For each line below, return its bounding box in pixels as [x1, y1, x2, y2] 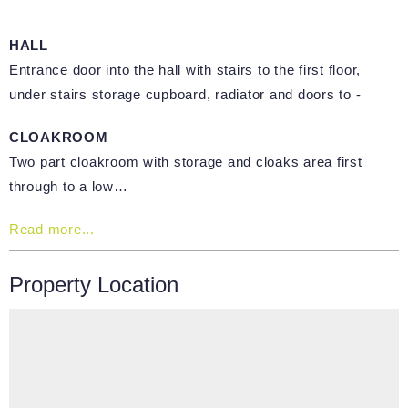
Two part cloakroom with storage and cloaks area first [8, 153, 362, 169]
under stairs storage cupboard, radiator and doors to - [8, 86, 362, 102]
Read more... [8, 220, 95, 237]
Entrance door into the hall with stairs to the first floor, [8, 61, 362, 77]
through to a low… [8, 178, 128, 194]
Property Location [8, 271, 178, 297]
